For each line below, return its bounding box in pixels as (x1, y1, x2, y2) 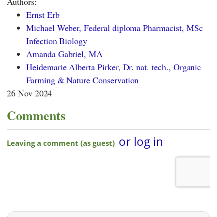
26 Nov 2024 (7, 87, 52, 99)
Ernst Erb (26, 9, 60, 21)
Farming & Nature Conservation (26, 74, 139, 86)
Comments (7, 106, 65, 124)
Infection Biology (26, 35, 88, 47)
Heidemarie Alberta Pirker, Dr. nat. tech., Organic (26, 61, 201, 73)
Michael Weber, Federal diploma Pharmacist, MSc (26, 22, 203, 34)
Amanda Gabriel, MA (26, 48, 103, 60)
